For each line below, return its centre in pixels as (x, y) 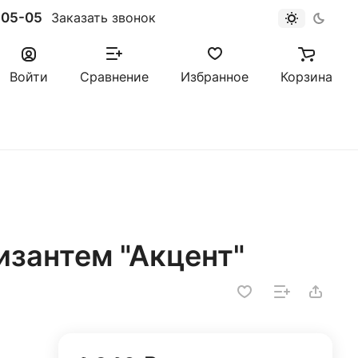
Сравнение (114, 77)
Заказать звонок (103, 18)
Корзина (306, 77)
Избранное (215, 77)
